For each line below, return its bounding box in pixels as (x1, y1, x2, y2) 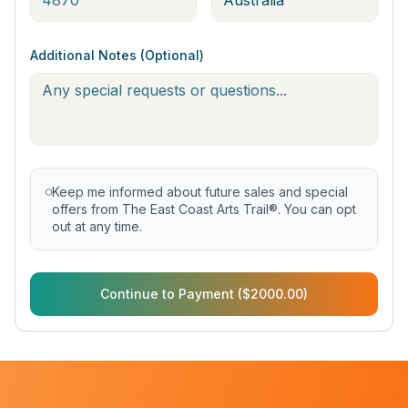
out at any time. (52, 219, 143, 234)
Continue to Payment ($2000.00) (100, 286, 308, 301)
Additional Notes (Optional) (30, 47, 204, 63)
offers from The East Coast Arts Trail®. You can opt (52, 201, 357, 217)
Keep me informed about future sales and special (52, 184, 349, 199)
